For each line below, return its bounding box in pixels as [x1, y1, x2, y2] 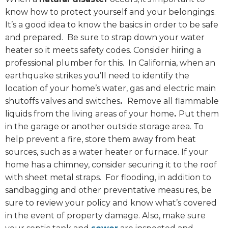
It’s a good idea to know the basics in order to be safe [5, 20, 218, 30]
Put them [179, 109, 219, 119]
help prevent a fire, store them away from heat [5, 134, 196, 145]
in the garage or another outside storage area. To [5, 122, 204, 132]
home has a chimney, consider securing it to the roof [5, 160, 217, 170]
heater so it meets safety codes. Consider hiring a [5, 45, 201, 55]
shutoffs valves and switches [5, 96, 120, 106]
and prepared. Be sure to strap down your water [5, 33, 205, 43]
